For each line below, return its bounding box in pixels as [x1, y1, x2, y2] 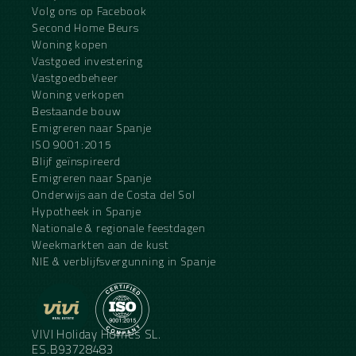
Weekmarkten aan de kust [32, 235, 169, 253]
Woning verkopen [32, 85, 125, 103]
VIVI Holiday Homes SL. [32, 324, 164, 343]
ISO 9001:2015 [32, 135, 112, 153]
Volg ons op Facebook [32, 2, 147, 19]
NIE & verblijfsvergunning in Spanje [32, 252, 216, 269]
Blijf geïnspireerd [32, 152, 122, 169]
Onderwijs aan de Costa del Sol [32, 185, 195, 203]
